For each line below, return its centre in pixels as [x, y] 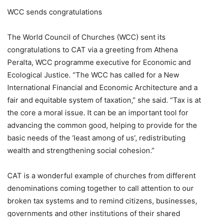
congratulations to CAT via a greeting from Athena [93, 50]
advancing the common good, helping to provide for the [102, 125]
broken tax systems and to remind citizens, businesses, [102, 201]
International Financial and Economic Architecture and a [102, 88]
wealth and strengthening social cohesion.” [81, 151]
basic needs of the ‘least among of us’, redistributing [96, 138]
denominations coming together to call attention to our [101, 188]
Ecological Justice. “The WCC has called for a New [93, 75]
